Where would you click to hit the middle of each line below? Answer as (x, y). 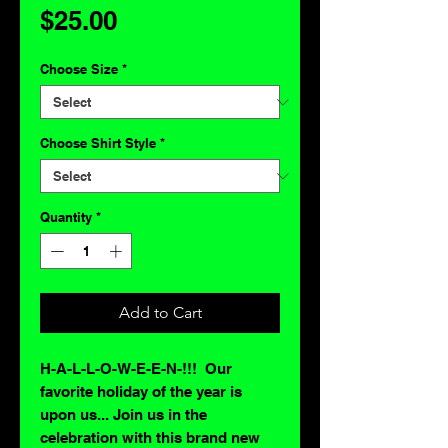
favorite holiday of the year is (141, 391)
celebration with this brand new (150, 437)
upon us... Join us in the (123, 414)
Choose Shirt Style (98, 143)
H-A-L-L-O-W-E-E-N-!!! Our (136, 368)
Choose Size (79, 69)
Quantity (66, 217)
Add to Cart (160, 312)
